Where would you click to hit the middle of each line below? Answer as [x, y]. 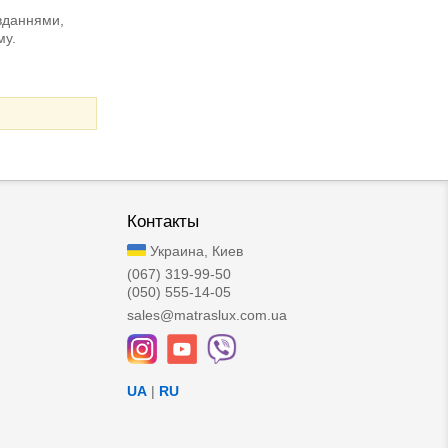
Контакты [163, 222]
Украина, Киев [194, 251]
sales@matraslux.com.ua [207, 315]
